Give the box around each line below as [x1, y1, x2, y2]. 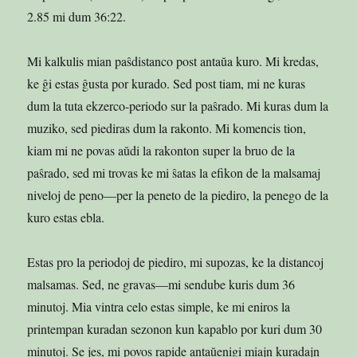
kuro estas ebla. [27, 208, 105, 226]
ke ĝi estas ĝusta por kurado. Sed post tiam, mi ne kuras [27, 74, 306, 92]
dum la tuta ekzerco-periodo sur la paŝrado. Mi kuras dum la [27, 96, 329, 114]
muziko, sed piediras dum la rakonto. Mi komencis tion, [27, 119, 307, 136]
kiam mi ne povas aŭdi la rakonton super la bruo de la [27, 141, 296, 159]
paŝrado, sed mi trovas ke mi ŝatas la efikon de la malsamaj [27, 163, 321, 181]
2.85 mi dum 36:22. [27, 7, 127, 25]
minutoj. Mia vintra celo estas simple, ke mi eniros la [27, 297, 291, 315]
